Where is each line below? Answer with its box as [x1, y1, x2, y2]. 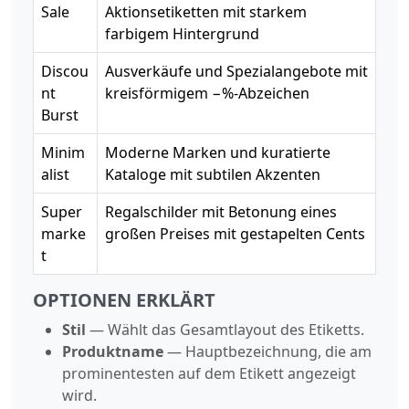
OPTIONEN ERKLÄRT [33, 287, 215, 312]
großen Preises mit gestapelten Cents [105, 223, 365, 244]
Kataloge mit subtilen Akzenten [105, 163, 320, 184]
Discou [41, 60, 89, 81]
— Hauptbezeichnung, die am [163, 341, 372, 362]
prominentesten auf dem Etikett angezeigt [62, 362, 356, 383]
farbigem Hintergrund [105, 23, 259, 44]
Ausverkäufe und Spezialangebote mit [105, 60, 368, 81]
